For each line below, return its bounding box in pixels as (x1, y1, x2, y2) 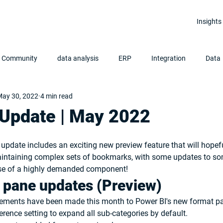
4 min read (40, 92, 73, 100)
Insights (196, 17, 222, 25)
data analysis (57, 54, 99, 62)
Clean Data (18, 94, 52, 102)
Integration (151, 54, 186, 62)
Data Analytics (72, 94, 117, 102)
